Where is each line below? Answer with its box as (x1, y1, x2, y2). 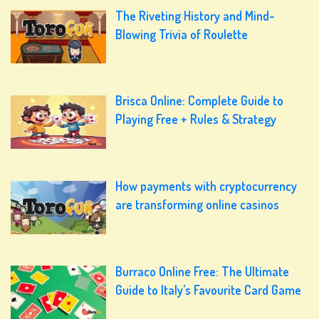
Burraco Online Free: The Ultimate (115, 263, 290, 280)
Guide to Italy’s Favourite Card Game (115, 282, 302, 298)
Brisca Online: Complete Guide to (115, 93, 284, 109)
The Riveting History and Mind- (115, 7, 276, 23)
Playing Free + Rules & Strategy (115, 111, 277, 127)
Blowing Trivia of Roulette (115, 26, 249, 42)
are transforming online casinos (115, 197, 280, 213)
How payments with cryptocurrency (115, 178, 298, 194)
